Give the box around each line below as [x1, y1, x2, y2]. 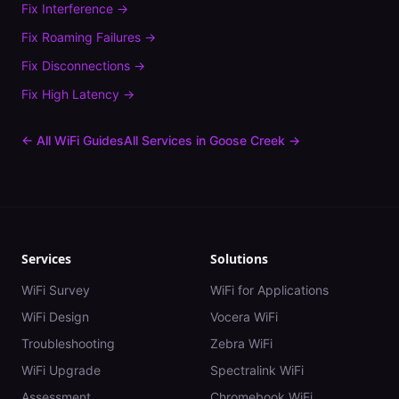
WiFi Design [21, 309, 89, 324]
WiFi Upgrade [21, 362, 101, 378]
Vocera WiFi [210, 309, 278, 324]
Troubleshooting [21, 336, 115, 351]
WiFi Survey [21, 282, 90, 297]
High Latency [42, 86, 119, 102]
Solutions [210, 250, 268, 267]
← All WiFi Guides [21, 133, 124, 148]
